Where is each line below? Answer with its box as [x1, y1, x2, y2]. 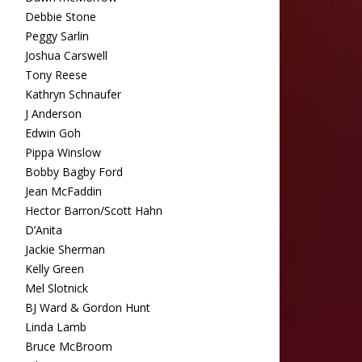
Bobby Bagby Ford [25, 164, 123, 179]
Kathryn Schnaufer [25, 86, 121, 102]
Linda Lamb [25, 319, 86, 335]
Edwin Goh [25, 125, 81, 141]
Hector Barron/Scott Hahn [25, 203, 162, 218]
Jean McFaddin [25, 183, 102, 199]
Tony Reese [25, 67, 87, 82]
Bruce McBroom [25, 339, 112, 354]
